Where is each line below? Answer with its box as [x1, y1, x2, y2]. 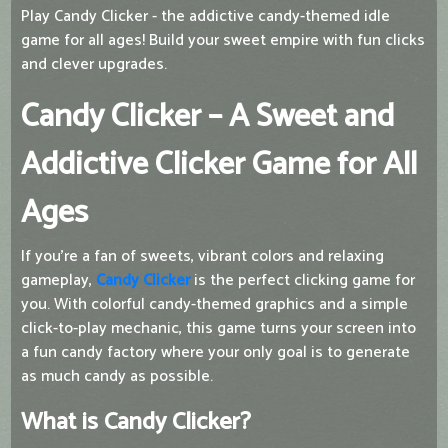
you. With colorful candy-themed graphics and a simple [21, 291, 408, 319]
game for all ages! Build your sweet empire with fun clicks [21, 27, 425, 55]
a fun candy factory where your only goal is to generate [21, 339, 410, 367]
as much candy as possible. [21, 363, 217, 391]
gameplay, [21, 267, 96, 295]
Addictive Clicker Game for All [21, 139, 417, 192]
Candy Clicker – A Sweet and [21, 91, 394, 144]
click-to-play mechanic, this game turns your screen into [21, 315, 416, 343]
